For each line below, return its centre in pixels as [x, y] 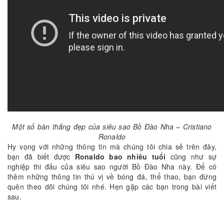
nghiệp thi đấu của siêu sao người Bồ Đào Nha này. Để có [112, 167]
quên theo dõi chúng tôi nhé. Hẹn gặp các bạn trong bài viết [112, 187]
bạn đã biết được [41, 157]
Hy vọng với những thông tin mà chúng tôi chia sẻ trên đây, [112, 147]
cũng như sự [191, 157]
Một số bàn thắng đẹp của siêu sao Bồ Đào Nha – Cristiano [112, 127]
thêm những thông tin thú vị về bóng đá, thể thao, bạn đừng [112, 177]
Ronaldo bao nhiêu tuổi [120, 157]
